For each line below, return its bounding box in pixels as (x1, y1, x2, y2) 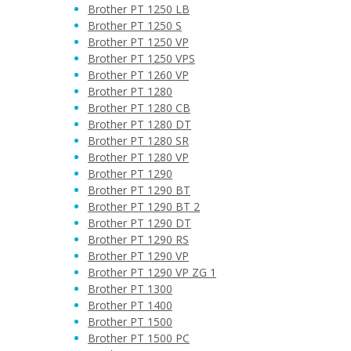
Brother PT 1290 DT (88, 215, 191, 230)
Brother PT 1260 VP (88, 67, 189, 82)
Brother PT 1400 (88, 298, 172, 313)
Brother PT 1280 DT (88, 117, 191, 132)
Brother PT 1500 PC (88, 331, 190, 346)
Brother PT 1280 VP (88, 150, 189, 165)
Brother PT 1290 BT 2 (88, 199, 200, 214)
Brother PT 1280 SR (88, 133, 189, 148)
